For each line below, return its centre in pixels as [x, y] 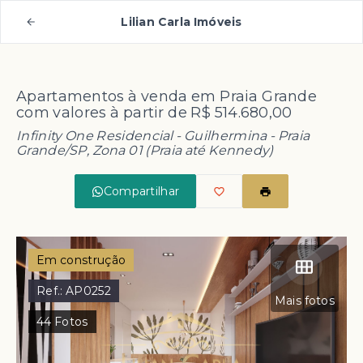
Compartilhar [141, 191]
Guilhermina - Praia [247, 136]
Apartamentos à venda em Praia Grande [167, 96]
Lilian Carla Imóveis [181, 22]
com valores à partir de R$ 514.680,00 [154, 113]
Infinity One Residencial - [100, 136]
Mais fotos [304, 301]
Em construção [81, 260]
